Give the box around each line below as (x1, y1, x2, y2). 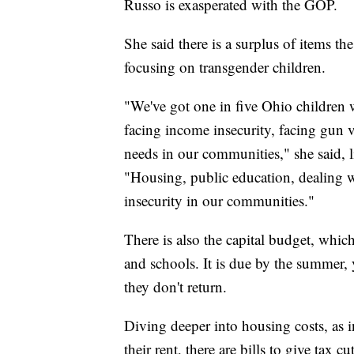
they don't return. (124, 276, 227, 296)
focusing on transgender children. (124, 56, 326, 77)
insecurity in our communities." (124, 190, 314, 210)
